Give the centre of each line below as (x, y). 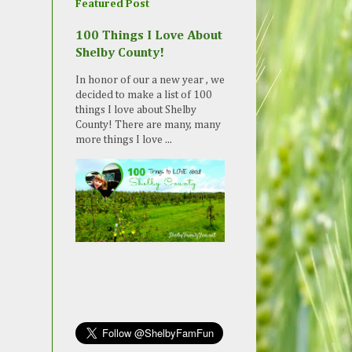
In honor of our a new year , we (150, 81)
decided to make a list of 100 (144, 95)
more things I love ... (124, 140)
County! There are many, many (148, 125)
